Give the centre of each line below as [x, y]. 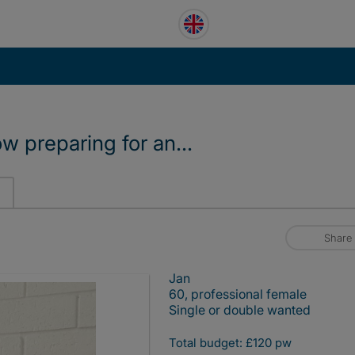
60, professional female [238, 294]
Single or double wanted [240, 310]
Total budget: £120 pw [230, 343]
